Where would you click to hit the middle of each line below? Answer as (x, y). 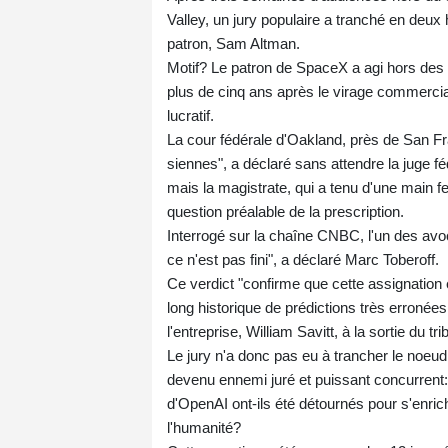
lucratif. (190, 115)
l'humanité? (204, 427)
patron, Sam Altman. (233, 43)
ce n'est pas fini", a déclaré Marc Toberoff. (303, 259)
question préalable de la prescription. (285, 211)
